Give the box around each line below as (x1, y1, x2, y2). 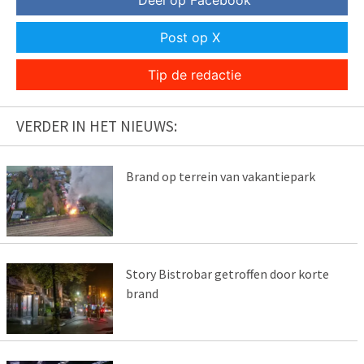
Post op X (160, 29, 220, 46)
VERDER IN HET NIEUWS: (16, 116, 177, 136)
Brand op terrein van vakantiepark (125, 168, 315, 185)
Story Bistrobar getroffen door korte (125, 265, 329, 282)
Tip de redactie (147, 67, 241, 84)
